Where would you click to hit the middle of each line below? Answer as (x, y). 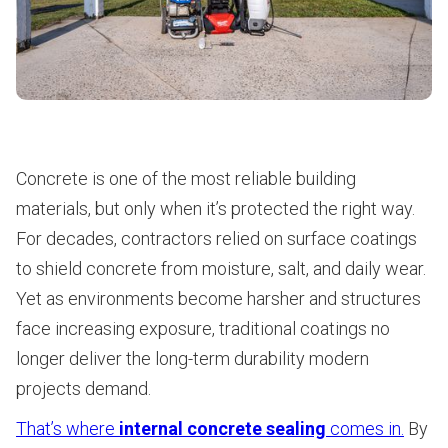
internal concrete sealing (222, 429)
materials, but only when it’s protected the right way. (215, 209)
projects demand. (83, 389)
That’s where (67, 429)
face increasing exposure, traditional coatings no (203, 329)
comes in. (365, 429)
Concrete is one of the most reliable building (186, 179)
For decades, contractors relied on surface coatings (216, 239)
